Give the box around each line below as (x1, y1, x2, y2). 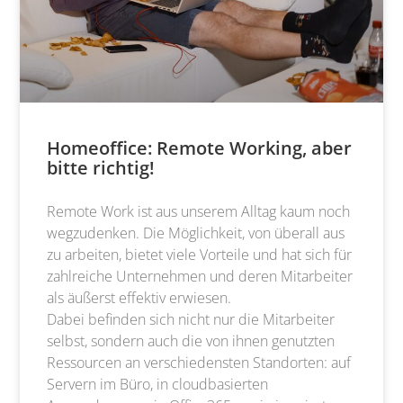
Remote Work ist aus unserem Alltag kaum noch (47, 201, 351, 221)
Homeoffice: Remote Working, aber (47, 135, 353, 160)
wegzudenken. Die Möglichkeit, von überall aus (47, 222, 345, 243)
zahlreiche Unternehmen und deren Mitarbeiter (47, 265, 354, 286)
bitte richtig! (47, 155, 156, 180)
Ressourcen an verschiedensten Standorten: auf (47, 352, 352, 372)
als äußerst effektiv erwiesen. (47, 287, 232, 308)
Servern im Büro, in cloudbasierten (47, 373, 269, 394)
